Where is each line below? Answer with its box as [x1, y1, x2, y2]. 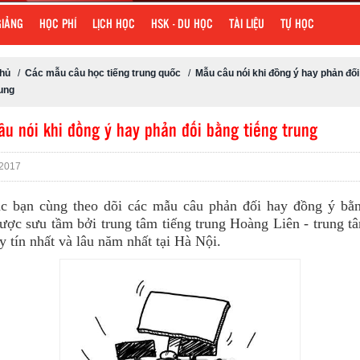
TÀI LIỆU [229, 18, 264, 31]
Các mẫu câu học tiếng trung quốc [24, 67, 181, 79]
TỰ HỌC [280, 18, 314, 31]
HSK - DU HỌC [151, 18, 213, 31]
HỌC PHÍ [39, 18, 76, 31]
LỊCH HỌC [92, 18, 135, 31]
